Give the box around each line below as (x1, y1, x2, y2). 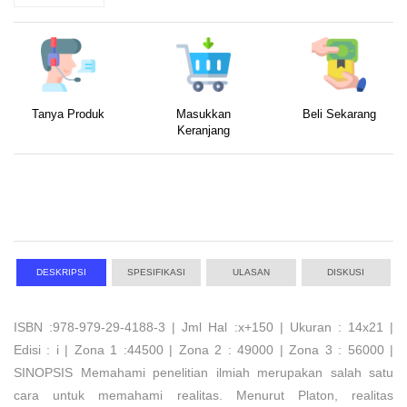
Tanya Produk (31, 108, 104, 121)
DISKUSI (327, 267, 365, 277)
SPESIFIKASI (126, 267, 185, 277)
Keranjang (176, 124, 230, 137)
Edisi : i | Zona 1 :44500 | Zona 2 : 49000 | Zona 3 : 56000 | (14, 342, 393, 357)
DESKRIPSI (35, 267, 86, 277)
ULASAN (232, 267, 270, 277)
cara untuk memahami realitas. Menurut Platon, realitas (14, 388, 393, 402)
